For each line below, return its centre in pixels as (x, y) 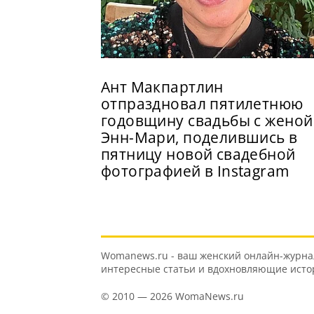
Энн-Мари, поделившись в (199, 137)
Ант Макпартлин (162, 87)
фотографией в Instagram (195, 171)
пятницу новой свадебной (198, 154)
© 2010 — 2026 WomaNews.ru (172, 296)
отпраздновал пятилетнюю (202, 103)
